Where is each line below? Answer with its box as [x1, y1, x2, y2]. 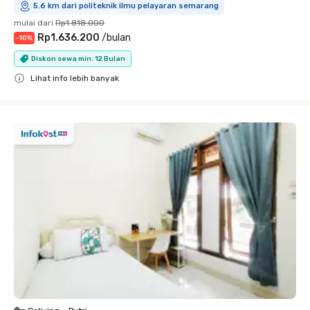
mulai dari [14, 18, 53, 28]
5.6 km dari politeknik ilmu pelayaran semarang [33, 1, 219, 10]
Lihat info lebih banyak [30, 73, 119, 83]
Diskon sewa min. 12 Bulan [31, 54, 125, 63]
